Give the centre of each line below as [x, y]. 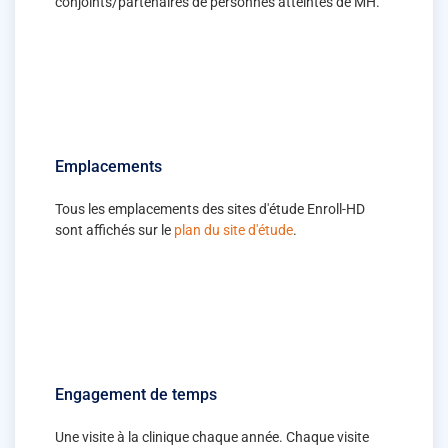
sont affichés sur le [114, 229]
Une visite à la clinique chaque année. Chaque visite [212, 436]
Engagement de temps [136, 394]
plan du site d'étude [233, 229]
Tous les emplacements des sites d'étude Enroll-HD [210, 208]
